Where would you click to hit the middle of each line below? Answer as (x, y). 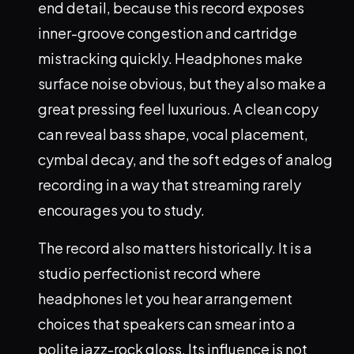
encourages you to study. (121, 210)
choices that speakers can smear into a (167, 324)
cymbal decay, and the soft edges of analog (185, 160)
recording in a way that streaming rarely (169, 185)
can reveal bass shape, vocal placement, (173, 134)
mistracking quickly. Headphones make (170, 58)
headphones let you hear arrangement (165, 299)
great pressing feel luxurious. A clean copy (178, 109)
